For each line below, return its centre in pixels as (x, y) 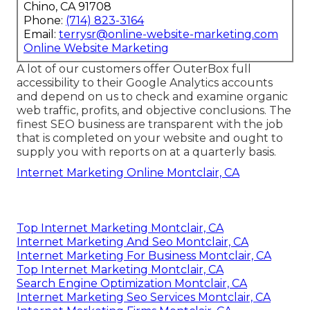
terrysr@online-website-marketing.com (168, 34)
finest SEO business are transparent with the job (150, 124)
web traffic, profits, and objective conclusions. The (154, 110)
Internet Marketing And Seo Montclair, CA (133, 241)
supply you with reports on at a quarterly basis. (146, 152)
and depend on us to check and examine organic (152, 96)
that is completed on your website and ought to (150, 138)
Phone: (45, 20)
